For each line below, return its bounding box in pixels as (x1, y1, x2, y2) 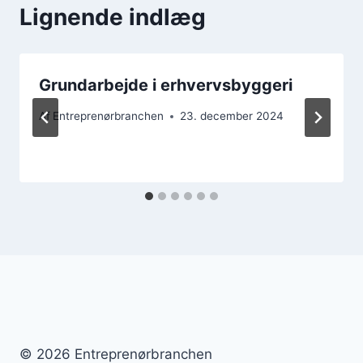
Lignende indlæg (19, 2, 206, 31)
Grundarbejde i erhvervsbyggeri (39, 75, 293, 95)
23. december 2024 (180, 109, 284, 123)
